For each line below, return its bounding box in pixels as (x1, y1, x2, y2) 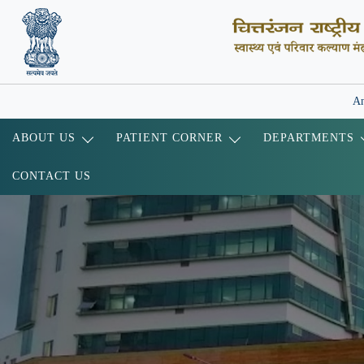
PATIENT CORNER (116, 131, 223, 144)
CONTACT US (12, 169, 91, 182)
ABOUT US (12, 131, 76, 144)
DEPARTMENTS (263, 131, 354, 144)
